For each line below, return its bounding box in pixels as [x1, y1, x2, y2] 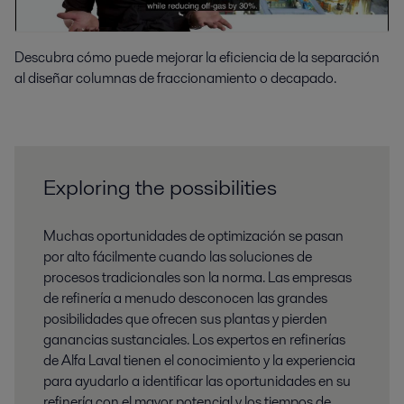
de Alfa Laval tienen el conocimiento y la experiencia [43, 349, 355, 371]
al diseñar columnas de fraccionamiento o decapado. [14, 67, 336, 88]
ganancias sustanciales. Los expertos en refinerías [43, 328, 345, 350]
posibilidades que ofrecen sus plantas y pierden [43, 308, 327, 329]
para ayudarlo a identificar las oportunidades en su [43, 370, 351, 391]
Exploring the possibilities [43, 171, 277, 202]
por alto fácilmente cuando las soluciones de [43, 245, 312, 267]
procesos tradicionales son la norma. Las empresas [43, 266, 352, 288]
